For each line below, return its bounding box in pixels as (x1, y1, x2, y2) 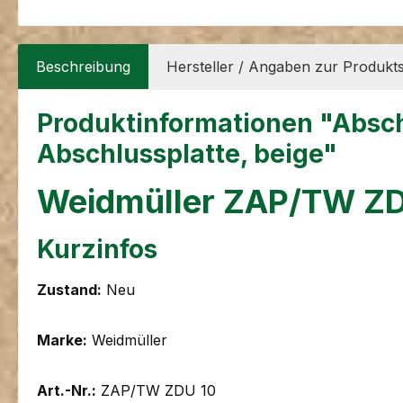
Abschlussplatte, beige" (37, 139, 337, 170)
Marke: (37, 331, 87, 350)
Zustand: (37, 281, 102, 300)
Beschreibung (36, 58, 130, 76)
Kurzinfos (37, 234, 157, 265)
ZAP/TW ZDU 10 (96, 381, 216, 400)
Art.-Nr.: (37, 381, 96, 400)
